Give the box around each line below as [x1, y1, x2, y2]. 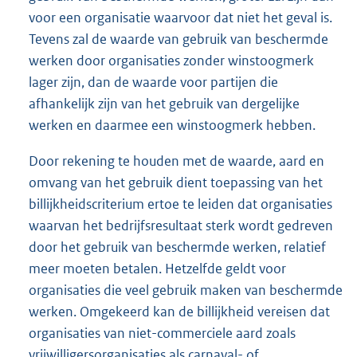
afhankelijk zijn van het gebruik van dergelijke [29, 94, 300, 112]
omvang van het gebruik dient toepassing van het [29, 173, 323, 191]
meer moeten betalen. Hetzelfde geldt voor [29, 259, 286, 277]
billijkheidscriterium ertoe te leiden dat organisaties [29, 194, 332, 213]
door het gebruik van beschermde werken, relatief [29, 237, 326, 256]
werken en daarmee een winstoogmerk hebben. [29, 116, 316, 134]
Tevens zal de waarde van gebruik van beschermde [29, 29, 328, 48]
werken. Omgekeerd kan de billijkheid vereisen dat [29, 302, 330, 320]
